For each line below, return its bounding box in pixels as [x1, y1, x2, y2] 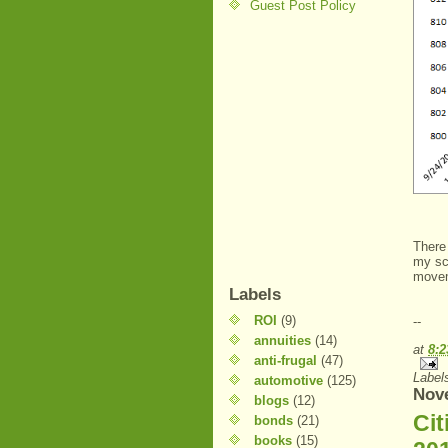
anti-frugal [254, 353, 317, 368]
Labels [229, 284, 281, 304]
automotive [254, 373, 323, 388]
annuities [254, 333, 311, 348]
